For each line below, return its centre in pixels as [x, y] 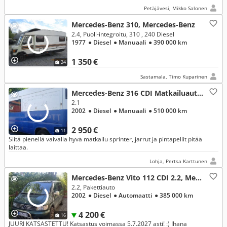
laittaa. [18, 147]
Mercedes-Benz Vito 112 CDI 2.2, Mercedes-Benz [199, 178]
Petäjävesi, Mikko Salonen [176, 8]
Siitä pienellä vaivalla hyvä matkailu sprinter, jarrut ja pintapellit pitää [105, 139]
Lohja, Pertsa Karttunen [178, 161]
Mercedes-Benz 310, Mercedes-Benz [133, 25]
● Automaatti [133, 195]
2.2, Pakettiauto [93, 187]
